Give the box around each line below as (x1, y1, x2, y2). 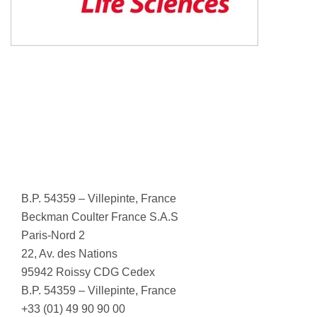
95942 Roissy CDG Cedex (21, 265, 155, 278)
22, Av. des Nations (21, 247, 117, 260)
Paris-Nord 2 (21, 229, 85, 241)
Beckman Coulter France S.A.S (21, 210, 178, 223)
